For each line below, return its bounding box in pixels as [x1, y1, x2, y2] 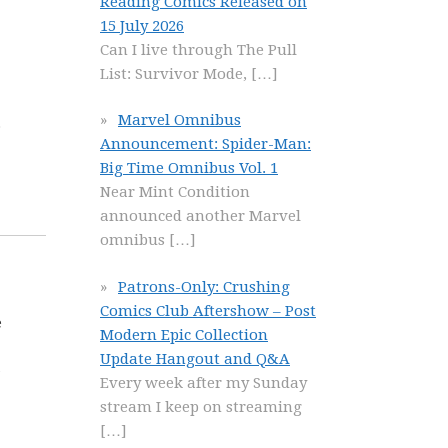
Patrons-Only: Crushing [118, 277, 290, 296]
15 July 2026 [100, 16, 184, 35]
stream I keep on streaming [100, 397, 302, 416]
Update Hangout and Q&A [100, 349, 290, 368]
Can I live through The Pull [100, 40, 297, 59]
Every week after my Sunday [100, 373, 307, 392]
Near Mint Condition [100, 183, 250, 201]
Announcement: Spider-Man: [100, 135, 311, 153]
